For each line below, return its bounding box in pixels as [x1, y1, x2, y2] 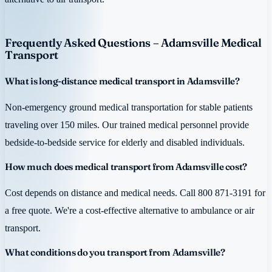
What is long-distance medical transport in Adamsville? [5, 75, 240, 87]
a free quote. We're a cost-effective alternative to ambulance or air [5, 205, 254, 217]
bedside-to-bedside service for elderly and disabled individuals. [5, 137, 245, 149]
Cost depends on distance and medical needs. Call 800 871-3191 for [5, 187, 265, 199]
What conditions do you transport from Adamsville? [5, 246, 225, 258]
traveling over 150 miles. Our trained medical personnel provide [5, 119, 249, 131]
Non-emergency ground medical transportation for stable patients [5, 101, 253, 114]
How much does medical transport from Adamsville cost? [5, 160, 247, 172]
